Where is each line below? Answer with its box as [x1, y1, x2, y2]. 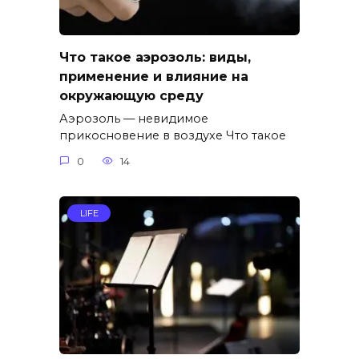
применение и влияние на [59, 69, 248, 85]
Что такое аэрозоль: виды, [59, 50, 251, 66]
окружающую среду [59, 88, 204, 104]
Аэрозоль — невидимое [59, 111, 208, 127]
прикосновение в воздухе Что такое [59, 128, 286, 143]
